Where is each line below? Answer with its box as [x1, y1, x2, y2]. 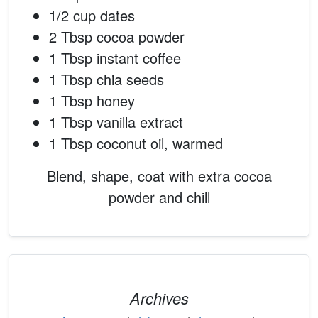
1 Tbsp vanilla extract [49, 111, 183, 133]
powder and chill [108, 187, 210, 208]
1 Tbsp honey [49, 90, 135, 111]
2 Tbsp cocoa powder [49, 26, 185, 48]
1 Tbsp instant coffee [49, 48, 181, 69]
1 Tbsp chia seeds [49, 69, 164, 90]
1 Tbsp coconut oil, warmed [49, 133, 223, 154]
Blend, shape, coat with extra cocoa [46, 165, 272, 187]
